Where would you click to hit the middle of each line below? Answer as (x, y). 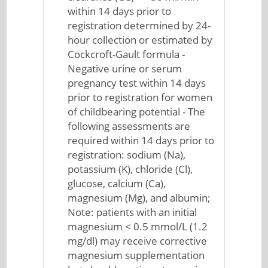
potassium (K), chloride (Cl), (130, 169)
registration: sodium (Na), (127, 155)
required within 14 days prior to (141, 140)
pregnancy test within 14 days (137, 83)
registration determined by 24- (139, 25)
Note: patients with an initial (133, 212)
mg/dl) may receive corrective (138, 241)
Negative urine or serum (125, 68)
